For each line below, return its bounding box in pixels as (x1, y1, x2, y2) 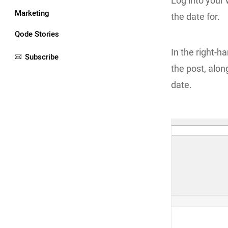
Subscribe (25, 51, 59, 63)
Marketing (15, 7, 49, 19)
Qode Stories (15, 28, 59, 40)
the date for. (171, 11, 220, 22)
